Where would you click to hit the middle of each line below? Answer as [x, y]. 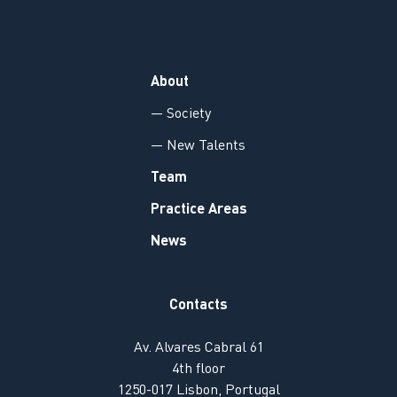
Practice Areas [198, 210]
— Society [180, 115]
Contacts [198, 306]
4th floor [198, 370]
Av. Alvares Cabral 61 [198, 349]
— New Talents [198, 147]
